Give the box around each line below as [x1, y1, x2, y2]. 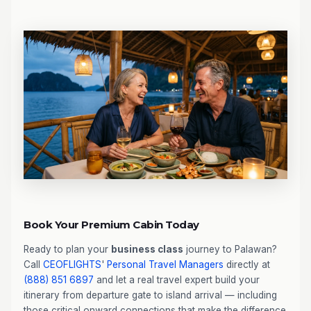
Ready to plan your [24, 243, 111, 255]
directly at [224, 258, 270, 270]
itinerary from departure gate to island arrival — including [24, 289, 277, 301]
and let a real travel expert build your [94, 274, 260, 285]
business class [111, 243, 183, 255]
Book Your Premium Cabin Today [24, 217, 199, 231]
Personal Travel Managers [107, 258, 224, 270]
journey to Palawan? [183, 243, 277, 255]
